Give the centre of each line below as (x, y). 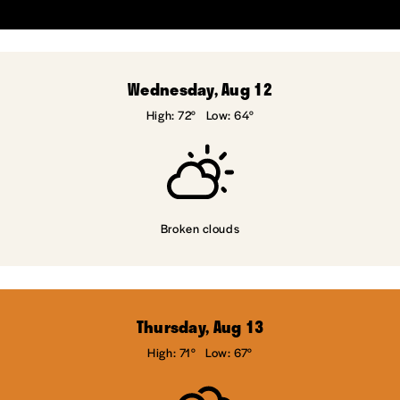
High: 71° (172, 353)
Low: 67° (229, 353)
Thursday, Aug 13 (200, 327)
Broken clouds (200, 229)
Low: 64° (230, 115)
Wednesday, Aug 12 (200, 90)
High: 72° (171, 115)
